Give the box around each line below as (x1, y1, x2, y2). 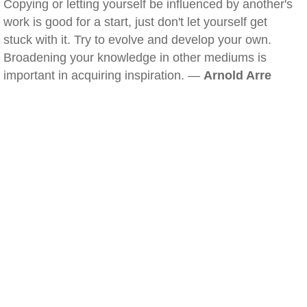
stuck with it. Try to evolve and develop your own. (3, 33, 271, 47)
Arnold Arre (204, 69, 271, 82)
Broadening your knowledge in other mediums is (3, 51, 267, 64)
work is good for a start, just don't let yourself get (3, 15, 267, 29)
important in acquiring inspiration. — (3, 69, 204, 82)
